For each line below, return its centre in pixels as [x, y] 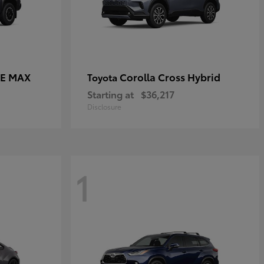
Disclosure [104, 107]
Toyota [103, 77]
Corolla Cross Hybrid [170, 77]
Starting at [110, 94]
